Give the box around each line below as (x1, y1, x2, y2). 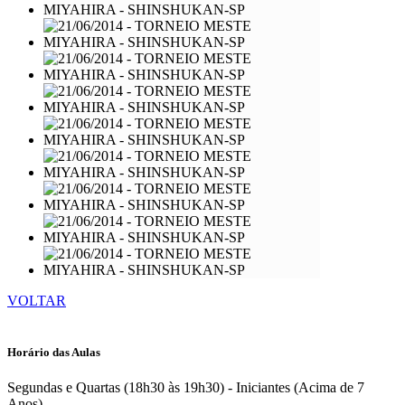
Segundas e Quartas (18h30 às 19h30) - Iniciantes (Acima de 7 (7, 380, 364, 396)
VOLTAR (7, 292, 66, 308)
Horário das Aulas (7, 345, 100, 360)
